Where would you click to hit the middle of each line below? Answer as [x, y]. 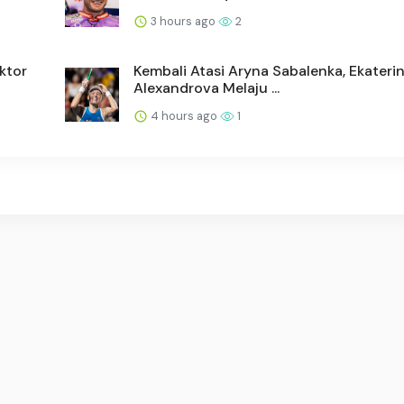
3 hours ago [183, 21]
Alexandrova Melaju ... [207, 87]
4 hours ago [184, 115]
